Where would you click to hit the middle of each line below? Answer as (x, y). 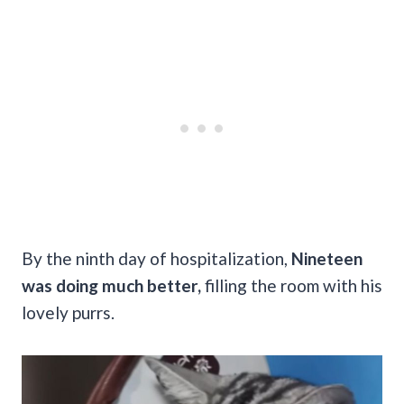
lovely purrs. (70, 312)
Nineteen (327, 258)
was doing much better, (111, 285)
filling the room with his (292, 285)
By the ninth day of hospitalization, (156, 258)
